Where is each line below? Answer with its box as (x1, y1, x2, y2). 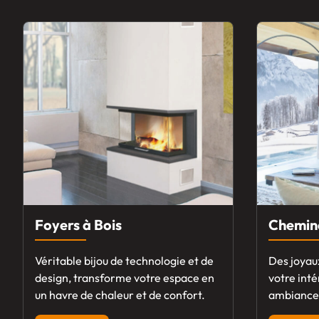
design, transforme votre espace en (35, 271, 214, 286)
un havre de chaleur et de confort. (35, 288, 205, 303)
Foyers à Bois (35, 216, 122, 234)
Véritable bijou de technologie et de (35, 253, 214, 268)
